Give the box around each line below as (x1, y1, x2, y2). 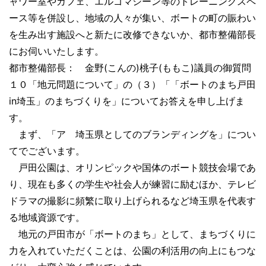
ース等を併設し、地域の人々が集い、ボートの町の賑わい (9, 11, 256, 24)
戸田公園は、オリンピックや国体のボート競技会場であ (9, 161, 256, 173)
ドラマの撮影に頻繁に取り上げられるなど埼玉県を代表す (9, 194, 256, 207)
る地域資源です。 (9, 211, 85, 223)
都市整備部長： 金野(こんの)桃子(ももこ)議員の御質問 (9, 61, 251, 74)
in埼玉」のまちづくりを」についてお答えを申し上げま (9, 94, 245, 107)
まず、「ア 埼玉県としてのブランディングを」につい (9, 128, 256, 140)
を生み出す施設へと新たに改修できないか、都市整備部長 (9, 28, 256, 40)
